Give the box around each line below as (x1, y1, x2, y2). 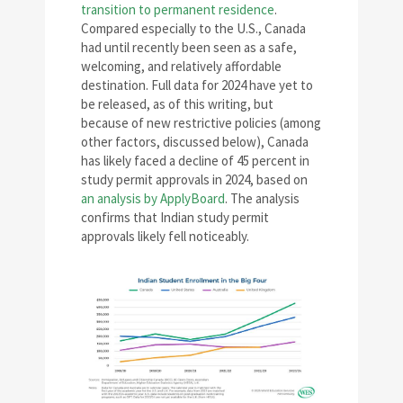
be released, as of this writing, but (81, 95, 273, 113)
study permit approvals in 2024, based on (81, 171, 308, 189)
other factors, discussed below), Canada (81, 133, 309, 151)
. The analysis (225, 190, 300, 208)
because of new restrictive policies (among (81, 114, 321, 132)
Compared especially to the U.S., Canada (81, 20, 306, 38)
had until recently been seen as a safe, (81, 39, 297, 57)
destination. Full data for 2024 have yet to (81, 76, 313, 94)
